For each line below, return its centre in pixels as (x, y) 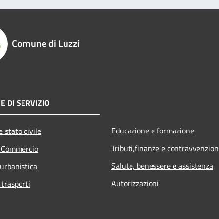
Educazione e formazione (153, 130)
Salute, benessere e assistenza (162, 165)
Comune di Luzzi (46, 43)
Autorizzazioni (135, 183)
